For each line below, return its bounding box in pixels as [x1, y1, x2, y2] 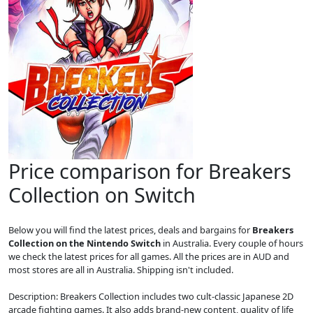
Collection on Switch [8, 181, 196, 208]
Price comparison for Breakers [8, 157, 291, 184]
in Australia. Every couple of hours [161, 237, 303, 249]
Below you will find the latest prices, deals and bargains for [8, 224, 252, 236]
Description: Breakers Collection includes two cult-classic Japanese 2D [8, 290, 293, 303]
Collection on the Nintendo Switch [8, 237, 161, 249]
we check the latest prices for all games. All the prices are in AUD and [8, 250, 289, 263]
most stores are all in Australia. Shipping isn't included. [8, 263, 233, 276]
